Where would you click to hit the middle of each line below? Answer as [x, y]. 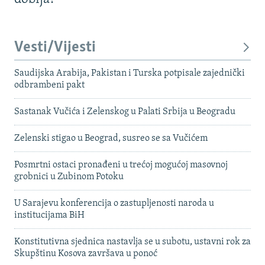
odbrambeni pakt [49, 85]
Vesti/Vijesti [55, 47]
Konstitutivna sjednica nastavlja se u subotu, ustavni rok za [132, 242]
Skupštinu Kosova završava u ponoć [86, 254]
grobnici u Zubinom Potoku [69, 177]
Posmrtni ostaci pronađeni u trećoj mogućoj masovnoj [121, 165]
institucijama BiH [49, 216]
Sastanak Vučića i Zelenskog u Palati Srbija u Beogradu [125, 112]
